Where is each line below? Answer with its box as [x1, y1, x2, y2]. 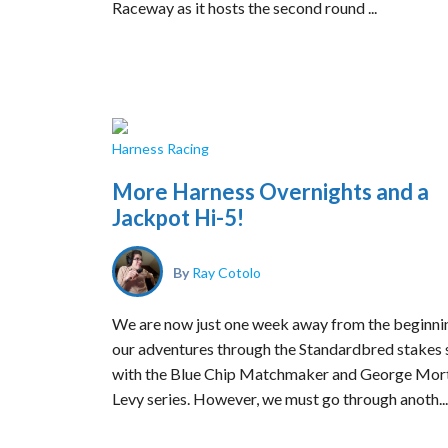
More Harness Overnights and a [112, 178, 429, 205]
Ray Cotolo [192, 263, 261, 280]
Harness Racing [112, 140, 209, 157]
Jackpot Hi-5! [112, 204, 244, 231]
